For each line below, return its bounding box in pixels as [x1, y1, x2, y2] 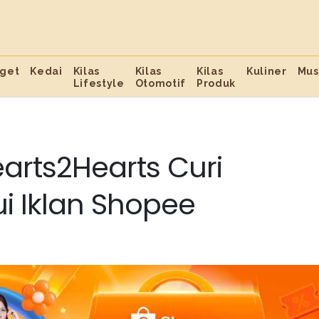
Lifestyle [73, 78, 125, 89]
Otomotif [135, 78, 187, 89]
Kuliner [246, 66, 287, 77]
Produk [197, 78, 236, 89]
